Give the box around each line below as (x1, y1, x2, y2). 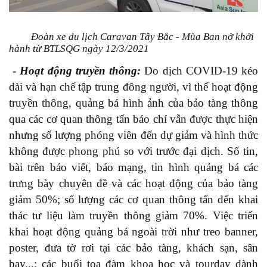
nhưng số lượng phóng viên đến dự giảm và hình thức (9, 128, 258, 141)
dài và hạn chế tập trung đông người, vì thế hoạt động (9, 80, 258, 93)
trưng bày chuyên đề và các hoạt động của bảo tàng (9, 176, 258, 190)
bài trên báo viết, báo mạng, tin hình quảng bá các (9, 160, 258, 173)
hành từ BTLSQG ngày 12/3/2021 (9, 42, 149, 54)
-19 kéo (222, 64, 259, 77)
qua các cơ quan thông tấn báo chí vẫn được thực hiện (9, 112, 258, 125)
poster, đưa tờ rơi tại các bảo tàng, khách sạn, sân (9, 241, 258, 254)
